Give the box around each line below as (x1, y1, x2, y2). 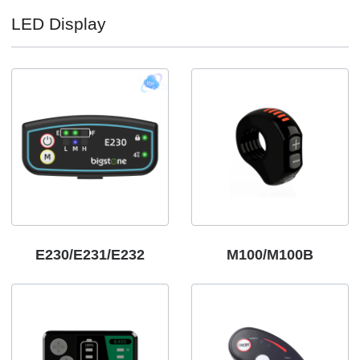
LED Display (11, 14, 106, 33)
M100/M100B (227, 247, 313, 263)
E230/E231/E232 (35, 247, 145, 263)
